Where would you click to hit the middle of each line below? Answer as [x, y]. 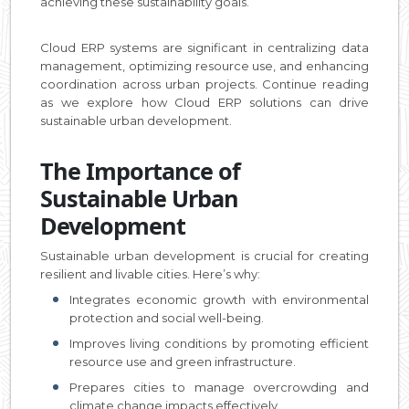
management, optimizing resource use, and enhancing [204, 66]
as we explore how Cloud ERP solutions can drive [204, 102]
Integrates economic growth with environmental [219, 299]
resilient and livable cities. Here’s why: [150, 274]
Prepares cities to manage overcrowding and [219, 387]
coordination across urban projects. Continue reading [204, 84]
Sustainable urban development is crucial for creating [204, 256]
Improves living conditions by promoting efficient [219, 343]
